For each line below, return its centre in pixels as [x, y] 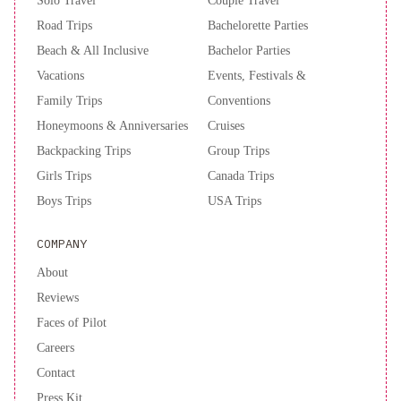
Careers [55, 348]
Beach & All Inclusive [93, 51]
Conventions [239, 101]
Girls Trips [64, 176]
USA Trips [235, 201]
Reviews [58, 298]
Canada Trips [241, 176]
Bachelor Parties [249, 51]
